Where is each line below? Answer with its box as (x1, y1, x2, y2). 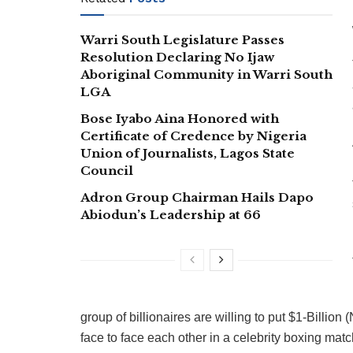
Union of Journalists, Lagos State (80, 145, 295, 161)
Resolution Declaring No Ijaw (80, 49, 274, 65)
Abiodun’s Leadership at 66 (80, 206, 261, 222)
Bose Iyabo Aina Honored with (80, 110, 279, 126)
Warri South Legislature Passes (80, 32, 284, 47)
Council (80, 162, 133, 178)
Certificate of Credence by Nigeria (80, 128, 307, 143)
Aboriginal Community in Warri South (80, 66, 333, 82)
